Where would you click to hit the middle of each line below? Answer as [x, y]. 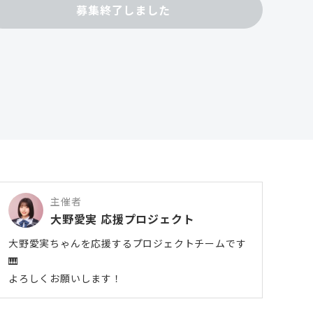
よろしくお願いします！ [65, 278]
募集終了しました [123, 10]
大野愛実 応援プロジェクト [123, 218]
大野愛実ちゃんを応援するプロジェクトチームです [128, 243]
